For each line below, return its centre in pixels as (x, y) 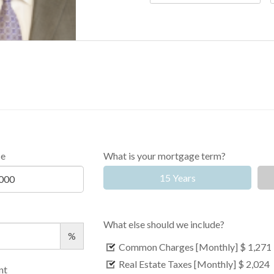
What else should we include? (164, 224)
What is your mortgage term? (165, 156)
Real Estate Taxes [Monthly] (178, 264)
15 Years (177, 178)
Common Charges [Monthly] (179, 246)
